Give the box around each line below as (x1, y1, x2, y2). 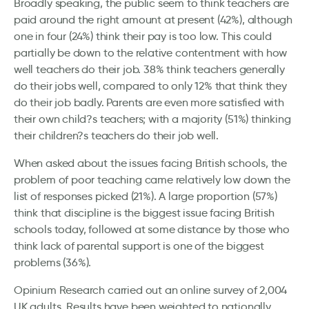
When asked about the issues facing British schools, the (14, 157, 288, 170)
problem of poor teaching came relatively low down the (14, 173, 290, 186)
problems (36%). (14, 256, 92, 269)
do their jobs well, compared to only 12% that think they (14, 79, 287, 92)
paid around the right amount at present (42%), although (14, 13, 293, 26)
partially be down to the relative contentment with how (14, 46, 288, 59)
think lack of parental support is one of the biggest (14, 239, 264, 252)
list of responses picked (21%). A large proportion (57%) (14, 190, 277, 203)
